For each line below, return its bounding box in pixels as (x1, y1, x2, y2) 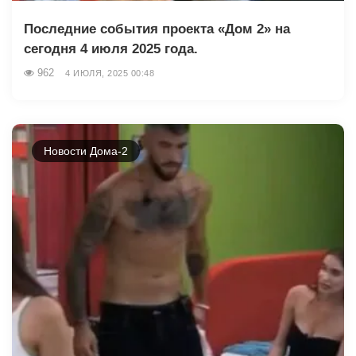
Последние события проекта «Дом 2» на (24, 21, 290, 37)
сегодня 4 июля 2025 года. (24, 41, 198, 56)
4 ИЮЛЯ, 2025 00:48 (65, 68, 154, 78)
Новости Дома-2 (44, 144, 128, 157)
